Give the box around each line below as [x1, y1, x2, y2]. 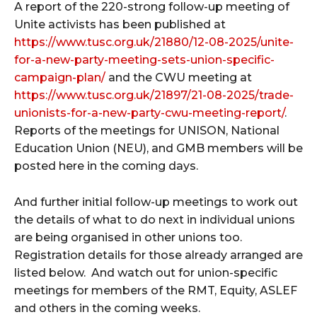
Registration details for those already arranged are [14, 248, 303, 262]
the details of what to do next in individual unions [14, 213, 295, 226]
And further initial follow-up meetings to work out [14, 195, 298, 209]
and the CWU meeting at [105, 71, 252, 84]
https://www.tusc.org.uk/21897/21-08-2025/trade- [14, 88, 294, 102]
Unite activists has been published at [14, 18, 226, 31]
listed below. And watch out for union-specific [14, 266, 277, 279]
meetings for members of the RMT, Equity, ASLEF [14, 284, 297, 297]
